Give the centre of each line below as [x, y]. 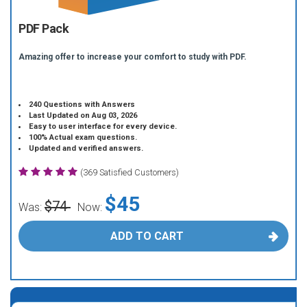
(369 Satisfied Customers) [130, 172]
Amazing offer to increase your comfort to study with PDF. [133, 57]
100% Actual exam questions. [83, 137]
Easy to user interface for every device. [103, 126]
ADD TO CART [147, 236]
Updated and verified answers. [86, 148]
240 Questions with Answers [82, 105]
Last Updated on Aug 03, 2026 [83, 115]
